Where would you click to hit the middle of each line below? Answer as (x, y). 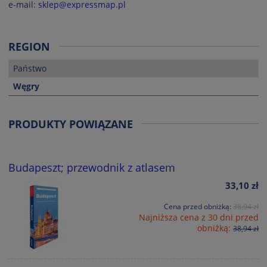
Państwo (30, 68)
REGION (29, 46)
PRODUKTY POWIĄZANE (71, 124)
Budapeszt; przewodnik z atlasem (92, 167)
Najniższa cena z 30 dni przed (199, 217)
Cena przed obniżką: (198, 206)
